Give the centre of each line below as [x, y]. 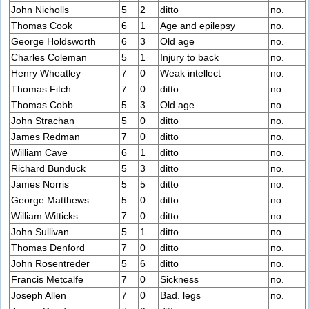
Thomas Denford [48, 248]
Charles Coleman [49, 58]
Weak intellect [190, 73]
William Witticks [44, 216]
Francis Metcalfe [47, 280]
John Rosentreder [50, 264]
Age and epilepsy [198, 26]
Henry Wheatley [46, 73]
